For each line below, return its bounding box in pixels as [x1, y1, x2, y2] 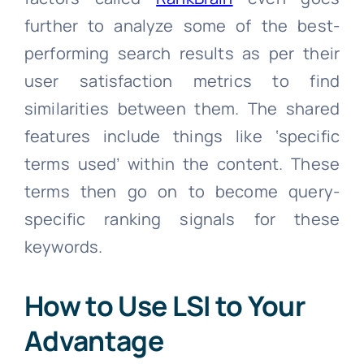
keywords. [24, 236, 103, 258]
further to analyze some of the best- [24, 15, 340, 37]
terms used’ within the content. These [24, 153, 340, 175]
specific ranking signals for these [24, 208, 340, 231]
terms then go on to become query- [24, 180, 340, 203]
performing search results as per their [24, 42, 340, 65]
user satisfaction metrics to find [24, 70, 340, 93]
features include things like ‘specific [24, 125, 340, 148]
